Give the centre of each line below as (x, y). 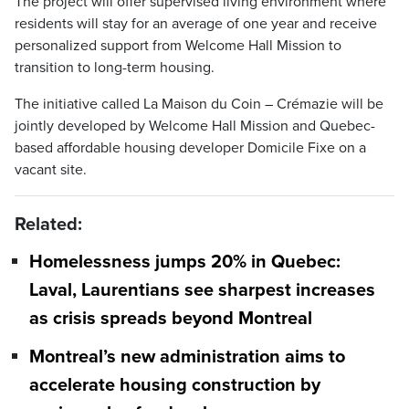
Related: (48, 225)
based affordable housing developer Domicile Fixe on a (190, 148)
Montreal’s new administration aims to (187, 357)
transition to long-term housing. (115, 68)
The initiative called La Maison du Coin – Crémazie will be (199, 104)
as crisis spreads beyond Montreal (171, 319)
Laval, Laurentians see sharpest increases (202, 291)
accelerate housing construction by (175, 385)
